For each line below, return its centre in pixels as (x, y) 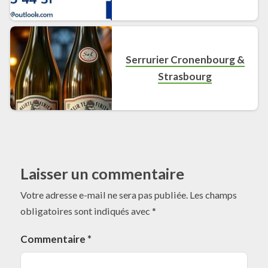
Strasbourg (185, 76)
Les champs (213, 194)
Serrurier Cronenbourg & (185, 59)
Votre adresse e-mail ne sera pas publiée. (104, 194)
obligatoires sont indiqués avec (86, 211)
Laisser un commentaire (102, 173)
